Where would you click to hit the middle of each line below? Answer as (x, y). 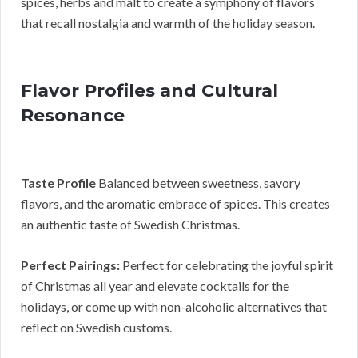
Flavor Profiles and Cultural (149, 91)
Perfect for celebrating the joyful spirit (227, 265)
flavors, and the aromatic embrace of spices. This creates (175, 204)
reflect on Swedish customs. (96, 328)
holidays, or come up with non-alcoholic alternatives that (174, 307)
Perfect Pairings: (70, 265)
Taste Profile (58, 183)
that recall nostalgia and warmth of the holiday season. (168, 23)
